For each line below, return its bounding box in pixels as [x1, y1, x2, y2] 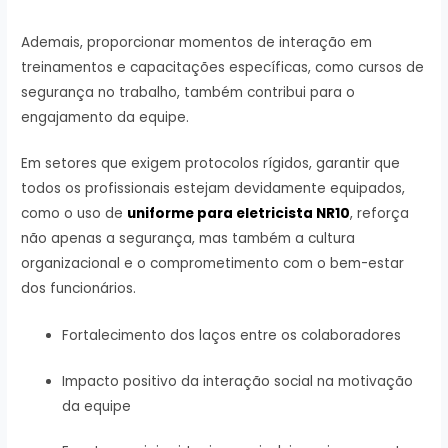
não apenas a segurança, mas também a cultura [21, 229, 356, 249]
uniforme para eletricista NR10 [127, 204, 351, 224]
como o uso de [21, 204, 128, 224]
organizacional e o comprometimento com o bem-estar [21, 254, 405, 274]
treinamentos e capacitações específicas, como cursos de [21, 57, 425, 77]
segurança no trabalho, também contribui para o [21, 82, 356, 102]
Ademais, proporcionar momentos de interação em [21, 32, 373, 52]
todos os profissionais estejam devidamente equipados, [21, 179, 406, 199]
